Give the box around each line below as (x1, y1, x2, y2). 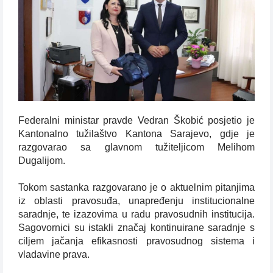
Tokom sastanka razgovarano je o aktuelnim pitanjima (18, 182, 255, 193)
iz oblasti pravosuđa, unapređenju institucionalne (18, 196, 255, 207)
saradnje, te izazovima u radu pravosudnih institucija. (18, 209, 255, 220)
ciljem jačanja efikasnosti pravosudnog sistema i (18, 236, 255, 247)
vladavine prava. (18, 249, 90, 260)
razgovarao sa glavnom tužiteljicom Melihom (18, 142, 255, 153)
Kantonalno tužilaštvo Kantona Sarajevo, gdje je (18, 129, 255, 140)
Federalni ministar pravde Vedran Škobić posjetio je (18, 115, 255, 126)
